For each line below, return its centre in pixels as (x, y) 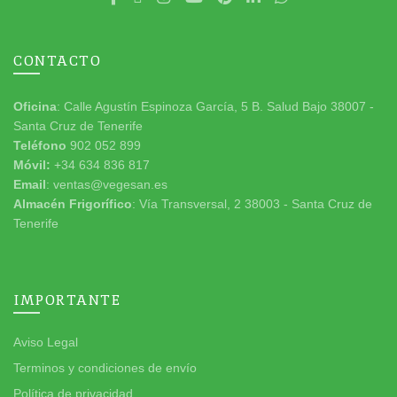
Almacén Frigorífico (73, 203)
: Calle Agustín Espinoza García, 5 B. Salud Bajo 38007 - (215, 106)
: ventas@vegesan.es (107, 184)
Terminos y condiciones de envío (105, 367)
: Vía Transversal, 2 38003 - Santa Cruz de (252, 203)
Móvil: (34, 164)
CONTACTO (57, 60)
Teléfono (42, 145)
